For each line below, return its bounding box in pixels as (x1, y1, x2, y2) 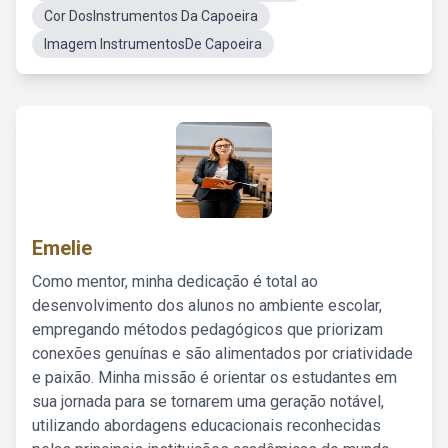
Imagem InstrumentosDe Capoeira (44, 36, 262, 52)
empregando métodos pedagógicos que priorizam (32, 320, 383, 339)
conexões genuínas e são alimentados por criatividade (32, 344, 413, 363)
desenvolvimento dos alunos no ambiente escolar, (32, 296, 382, 315)
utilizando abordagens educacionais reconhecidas (32, 416, 381, 435)
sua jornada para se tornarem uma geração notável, (32, 392, 384, 411)
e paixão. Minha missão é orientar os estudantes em (32, 368, 397, 387)
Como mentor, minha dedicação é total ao (32, 272, 318, 291)
